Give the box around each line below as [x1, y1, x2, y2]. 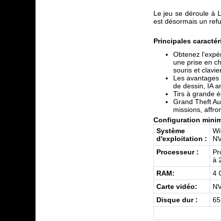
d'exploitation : [156, 135, 207, 143]
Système [156, 127, 185, 135]
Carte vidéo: [156, 183, 197, 190]
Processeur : [156, 148, 199, 156]
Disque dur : [156, 196, 198, 204]
